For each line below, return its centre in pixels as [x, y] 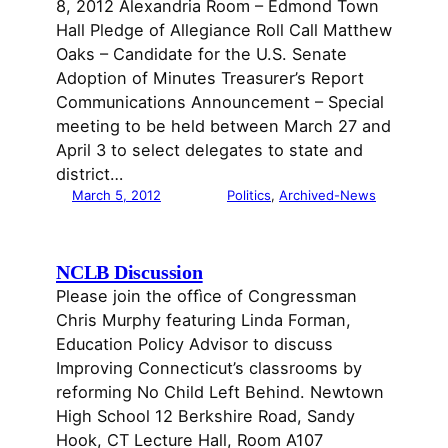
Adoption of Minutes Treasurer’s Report [210, 77]
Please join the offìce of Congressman [206, 295]
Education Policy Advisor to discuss [194, 343]
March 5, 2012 [116, 194]
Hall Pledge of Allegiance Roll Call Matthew [224, 29]
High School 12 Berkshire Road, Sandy [205, 415]
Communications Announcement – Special [220, 101]
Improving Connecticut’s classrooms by [209, 367]
